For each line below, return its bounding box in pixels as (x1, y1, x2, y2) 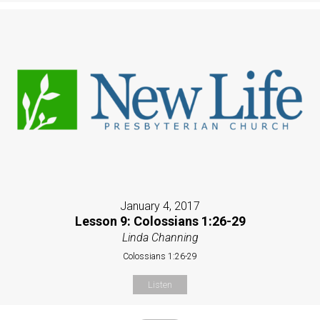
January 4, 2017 (120, 199, 200, 213)
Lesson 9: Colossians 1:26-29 (74, 213, 246, 229)
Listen (148, 279, 172, 290)
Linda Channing (121, 230, 199, 244)
